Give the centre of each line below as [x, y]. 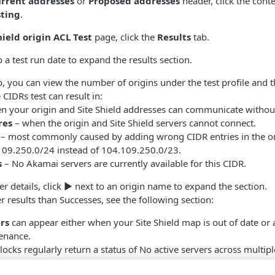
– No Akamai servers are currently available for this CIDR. [124, 163]
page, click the [125, 37]
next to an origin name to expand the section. [170, 186]
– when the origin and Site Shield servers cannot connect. [134, 123]
